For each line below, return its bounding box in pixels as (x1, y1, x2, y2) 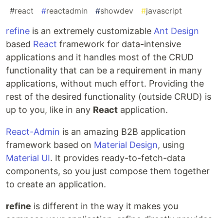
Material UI (6, 153, 50, 163)
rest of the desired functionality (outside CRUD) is (6, 91, 211, 102)
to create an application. (6, 179, 106, 190)
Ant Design (154, 26, 199, 36)
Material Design (94, 140, 158, 150)
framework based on (6, 140, 94, 150)
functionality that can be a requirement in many (6, 65, 202, 76)
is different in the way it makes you (31, 201, 178, 212)
